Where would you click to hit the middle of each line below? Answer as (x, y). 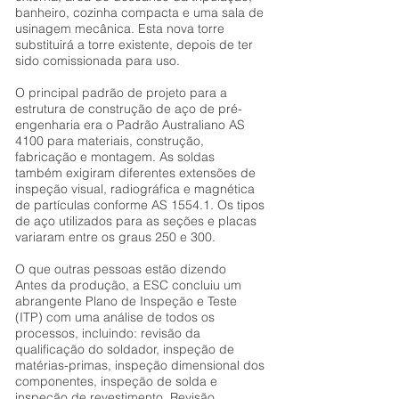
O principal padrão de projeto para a (121, 93)
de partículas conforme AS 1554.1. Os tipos (140, 205)
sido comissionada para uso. (98, 61)
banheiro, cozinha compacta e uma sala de (139, 12)
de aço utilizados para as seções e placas (136, 221)
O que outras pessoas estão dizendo (121, 269)
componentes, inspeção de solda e (116, 381)
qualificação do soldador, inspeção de (125, 349)
